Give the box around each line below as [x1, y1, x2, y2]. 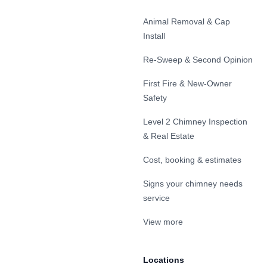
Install [143, 31, 165, 41]
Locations [143, 255, 184, 265]
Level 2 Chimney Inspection [143, 117, 247, 126]
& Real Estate [143, 131, 194, 141]
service [143, 193, 170, 203]
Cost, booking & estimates [143, 155, 241, 164]
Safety [143, 93, 167, 103]
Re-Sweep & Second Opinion [143, 55, 253, 64]
